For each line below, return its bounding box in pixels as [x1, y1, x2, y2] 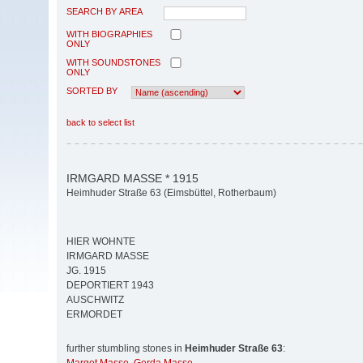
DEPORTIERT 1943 [66, 280, 154, 292]
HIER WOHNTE [66, 236, 135, 248]
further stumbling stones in [66, 343, 185, 355]
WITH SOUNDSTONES [66, 57, 160, 67]
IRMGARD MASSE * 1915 [66, 171, 199, 185]
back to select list [66, 117, 135, 127]
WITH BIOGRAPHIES [66, 28, 152, 39]
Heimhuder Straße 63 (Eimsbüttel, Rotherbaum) [66, 187, 276, 199]
